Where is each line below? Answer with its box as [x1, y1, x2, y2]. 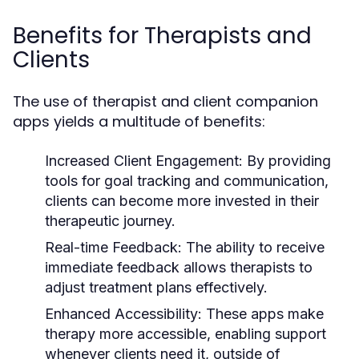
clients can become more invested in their [45, 192, 319, 209]
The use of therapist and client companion [13, 91, 318, 111]
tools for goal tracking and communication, [45, 171, 329, 189]
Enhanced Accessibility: [45, 305, 202, 322]
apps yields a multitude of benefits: [13, 111, 265, 131]
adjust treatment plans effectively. [45, 278, 268, 296]
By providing [243, 151, 331, 169]
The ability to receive [182, 238, 325, 256]
